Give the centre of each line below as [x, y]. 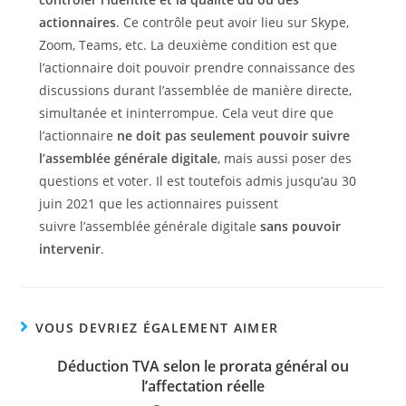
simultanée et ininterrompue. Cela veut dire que [186, 113]
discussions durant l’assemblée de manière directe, [195, 90]
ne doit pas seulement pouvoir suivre [233, 135]
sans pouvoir [300, 226]
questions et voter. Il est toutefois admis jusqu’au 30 [197, 181]
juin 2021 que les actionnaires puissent [158, 203]
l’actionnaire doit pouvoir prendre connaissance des [197, 68]
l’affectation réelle [203, 386]
